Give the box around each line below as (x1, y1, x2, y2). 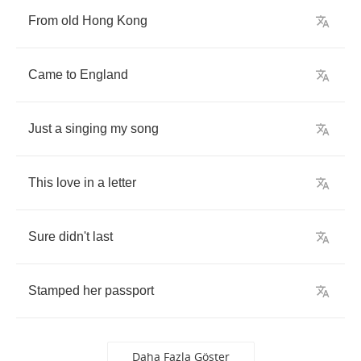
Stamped (28, 284, 80, 297)
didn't (59, 230, 89, 243)
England (80, 68, 128, 81)
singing (65, 122, 107, 135)
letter (108, 176, 136, 189)
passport (105, 284, 154, 297)
